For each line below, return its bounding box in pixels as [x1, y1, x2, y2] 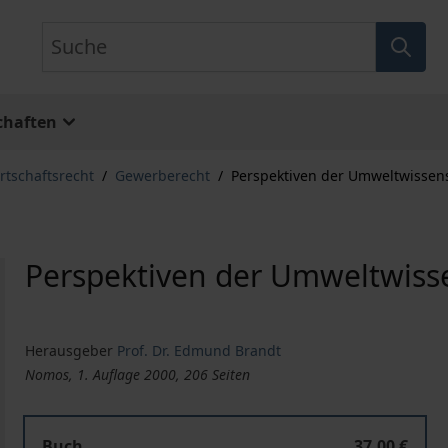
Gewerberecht [115, 166, 210, 185]
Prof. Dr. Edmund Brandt [117, 341, 282, 361]
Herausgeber [25, 341, 114, 361]
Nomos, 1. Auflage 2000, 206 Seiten [25, 365, 251, 385]
